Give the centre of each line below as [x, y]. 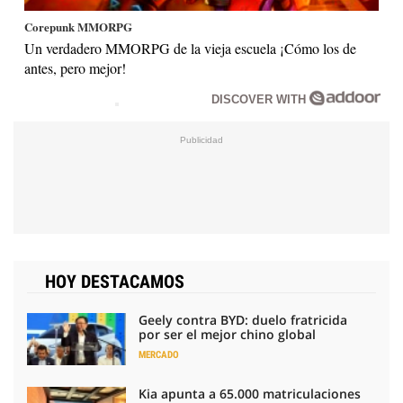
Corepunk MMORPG [79, 27]
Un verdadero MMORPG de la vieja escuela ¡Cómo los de [191, 48]
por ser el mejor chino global [227, 334]
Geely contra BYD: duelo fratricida [243, 319]
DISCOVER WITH [261, 99]
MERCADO [159, 354]
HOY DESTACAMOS [115, 281]
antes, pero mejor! [76, 67]
